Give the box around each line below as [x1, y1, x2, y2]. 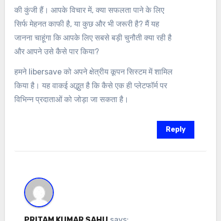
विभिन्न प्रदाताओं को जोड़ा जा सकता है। [14, 94, 129, 104]
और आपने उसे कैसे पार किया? [14, 46, 100, 56]
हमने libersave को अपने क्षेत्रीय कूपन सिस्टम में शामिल [14, 67, 173, 76]
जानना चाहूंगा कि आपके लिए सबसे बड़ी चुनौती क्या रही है [14, 33, 172, 42]
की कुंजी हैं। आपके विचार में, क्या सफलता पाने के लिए [14, 5, 165, 15]
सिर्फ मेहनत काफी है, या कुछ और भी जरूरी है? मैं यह [14, 19, 160, 29]
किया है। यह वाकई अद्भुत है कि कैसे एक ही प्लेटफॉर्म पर [14, 80, 168, 90]
